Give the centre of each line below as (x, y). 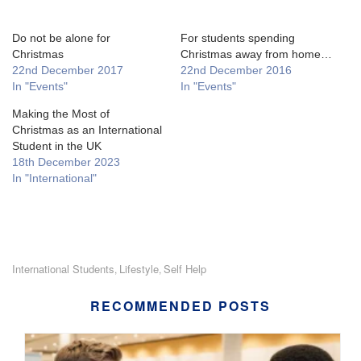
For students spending (238, 37)
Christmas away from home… (256, 54)
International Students (63, 268)
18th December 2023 (66, 162)
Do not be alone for (61, 37)
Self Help (185, 268)
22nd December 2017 (68, 70)
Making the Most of (61, 113)
